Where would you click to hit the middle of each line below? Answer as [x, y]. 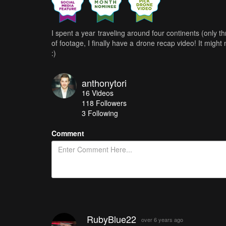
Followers [111, 103]
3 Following [100, 113]
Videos [103, 93]
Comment [68, 133]
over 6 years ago [162, 219]
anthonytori [104, 82]
